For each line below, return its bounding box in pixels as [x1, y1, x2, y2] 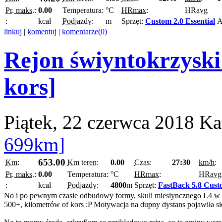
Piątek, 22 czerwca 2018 [4, 111, 194, 133]
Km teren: [67, 158, 99, 166]
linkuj [4, 27, 22, 36]
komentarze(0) [62, 27, 107, 36]
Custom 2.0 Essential [145, 16, 215, 25]
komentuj [27, 27, 56, 36]
